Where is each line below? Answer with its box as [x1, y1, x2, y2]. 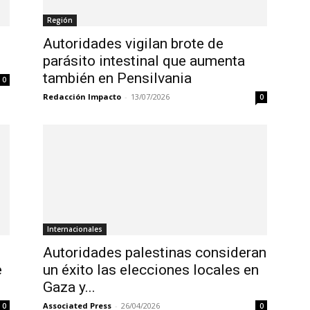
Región [47, 15, 73, 26]
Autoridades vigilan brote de [43, 35, 224, 53]
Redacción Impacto [43, 91, 121, 102]
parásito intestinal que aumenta [43, 53, 245, 70]
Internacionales [47, 224, 102, 235]
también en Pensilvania [43, 70, 192, 87]
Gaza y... [43, 279, 95, 296]
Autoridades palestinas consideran [43, 244, 266, 262]
